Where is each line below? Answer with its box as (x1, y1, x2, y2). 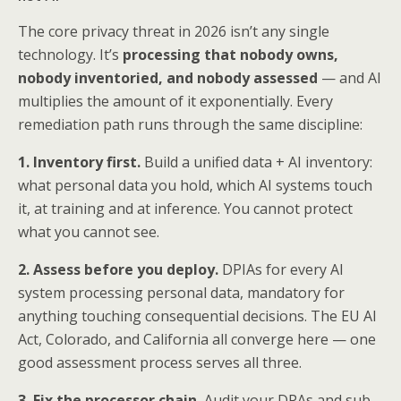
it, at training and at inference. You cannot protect (18, 199, 353, 219)
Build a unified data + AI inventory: (141, 152, 372, 173)
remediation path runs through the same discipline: (18, 115, 363, 135)
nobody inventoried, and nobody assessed (18, 68, 318, 89)
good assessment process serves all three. (18, 353, 302, 373)
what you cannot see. (18, 222, 159, 243)
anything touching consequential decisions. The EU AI (18, 306, 377, 327)
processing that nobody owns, (123, 45, 338, 65)
